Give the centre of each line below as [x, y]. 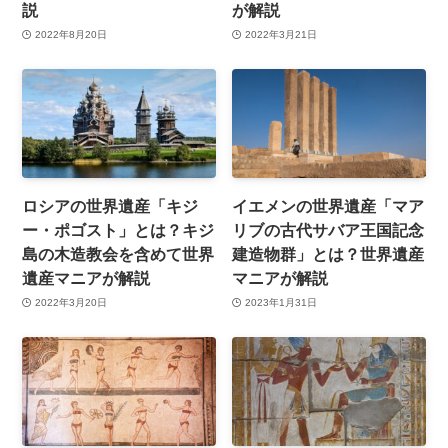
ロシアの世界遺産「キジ [110, 206]
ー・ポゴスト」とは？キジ [118, 230]
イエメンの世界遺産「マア [328, 206]
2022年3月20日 [70, 302]
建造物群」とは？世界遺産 [328, 254]
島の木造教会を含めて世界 [118, 254]
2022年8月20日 [70, 34]
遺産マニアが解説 [86, 278]
